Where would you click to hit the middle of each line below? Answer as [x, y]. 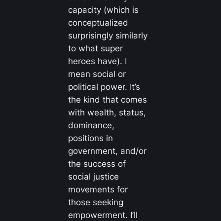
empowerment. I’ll [103, 215]
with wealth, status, [107, 112]
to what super [95, 48]
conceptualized [98, 22]
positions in [90, 138]
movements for [98, 189]
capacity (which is [103, 10]
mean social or [97, 74]
